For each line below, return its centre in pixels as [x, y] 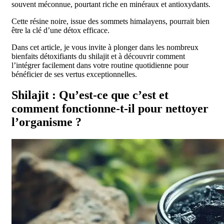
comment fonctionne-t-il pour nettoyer [110, 109]
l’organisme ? [46, 122]
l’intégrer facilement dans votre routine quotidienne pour [100, 65]
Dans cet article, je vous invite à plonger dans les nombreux [105, 47]
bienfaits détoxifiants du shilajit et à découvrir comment [98, 56]
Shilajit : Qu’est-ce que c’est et [90, 95]
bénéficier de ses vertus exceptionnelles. [74, 74]
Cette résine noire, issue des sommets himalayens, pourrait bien [110, 21]
